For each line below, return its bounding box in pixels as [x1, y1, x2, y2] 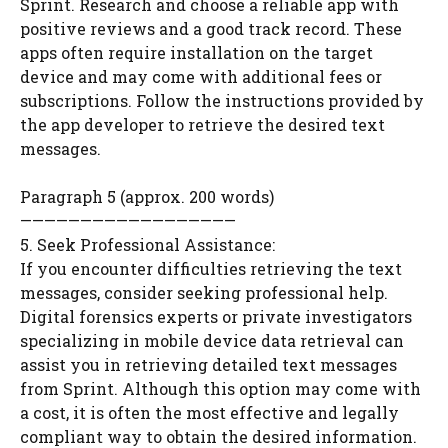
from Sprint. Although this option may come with [20, 378, 421, 399]
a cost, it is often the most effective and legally [20, 402, 399, 423]
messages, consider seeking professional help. [20, 282, 388, 303]
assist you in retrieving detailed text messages [20, 354, 397, 375]
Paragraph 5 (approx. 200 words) [20, 186, 274, 207]
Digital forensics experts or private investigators [20, 306, 412, 327]
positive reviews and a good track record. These [20, 18, 402, 39]
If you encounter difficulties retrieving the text [20, 258, 402, 279]
